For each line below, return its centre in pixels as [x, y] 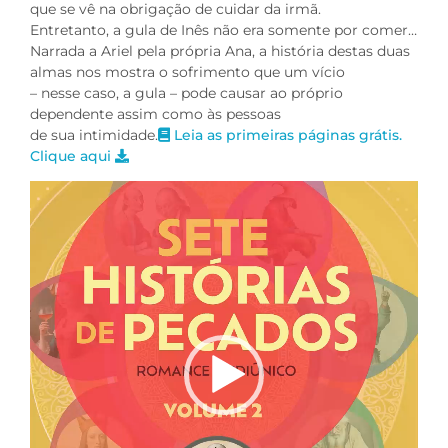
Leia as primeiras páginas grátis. [286, 134]
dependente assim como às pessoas [155, 113]
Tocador [57, 190]
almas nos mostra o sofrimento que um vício [187, 71]
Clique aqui [72, 155]
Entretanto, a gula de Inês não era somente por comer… [223, 29]
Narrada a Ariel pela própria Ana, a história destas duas [220, 50]
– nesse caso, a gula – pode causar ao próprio [186, 92]
